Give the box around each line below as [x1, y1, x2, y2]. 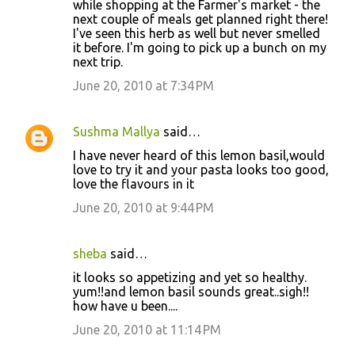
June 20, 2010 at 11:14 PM [73, 322, 221, 337]
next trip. [73, 54, 123, 69]
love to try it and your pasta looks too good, [73, 162, 329, 177]
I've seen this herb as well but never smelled [73, 25, 320, 40]
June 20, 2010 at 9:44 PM [73, 200, 214, 215]
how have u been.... [73, 298, 177, 313]
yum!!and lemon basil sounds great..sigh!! [73, 284, 309, 299]
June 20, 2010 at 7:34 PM [73, 78, 214, 93]
